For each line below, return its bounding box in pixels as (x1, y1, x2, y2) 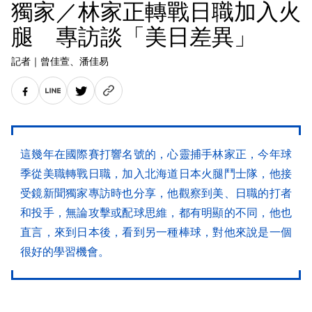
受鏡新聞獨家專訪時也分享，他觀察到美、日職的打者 (20, 185, 292, 201)
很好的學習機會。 (20, 244, 109, 259)
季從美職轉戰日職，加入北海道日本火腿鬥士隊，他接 (20, 166, 292, 181)
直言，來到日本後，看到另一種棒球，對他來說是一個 (20, 224, 292, 240)
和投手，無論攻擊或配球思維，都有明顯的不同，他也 (20, 205, 292, 220)
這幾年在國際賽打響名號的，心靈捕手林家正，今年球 (20, 146, 292, 162)
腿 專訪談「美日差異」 (11, 21, 256, 51)
